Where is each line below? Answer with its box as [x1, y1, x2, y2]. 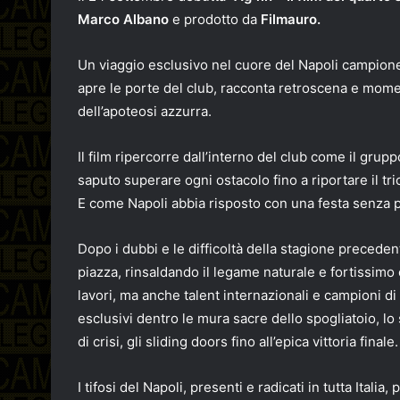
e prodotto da [169, 11, 261, 28]
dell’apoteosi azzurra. [78, 103, 212, 120]
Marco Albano [78, 11, 169, 28]
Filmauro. [261, 11, 321, 28]
